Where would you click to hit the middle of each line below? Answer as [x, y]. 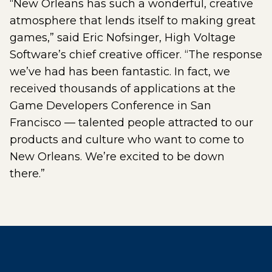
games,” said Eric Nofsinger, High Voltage [123, 38]
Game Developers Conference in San [110, 106]
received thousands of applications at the [123, 89]
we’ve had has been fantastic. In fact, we [120, 72]
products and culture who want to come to [127, 140]
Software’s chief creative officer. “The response [136, 55]
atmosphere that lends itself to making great [133, 21]
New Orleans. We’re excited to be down [117, 157]
